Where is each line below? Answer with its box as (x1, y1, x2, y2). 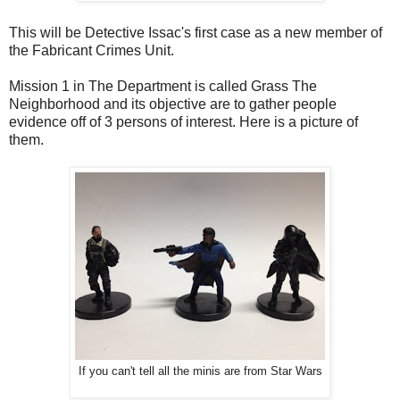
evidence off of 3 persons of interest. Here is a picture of (9, 113, 358, 129)
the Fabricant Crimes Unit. (9, 42, 174, 58)
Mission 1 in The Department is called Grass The (9, 78, 317, 94)
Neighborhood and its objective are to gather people (9, 96, 337, 112)
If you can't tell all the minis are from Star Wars (78, 364, 322, 378)
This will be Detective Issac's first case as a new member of (9, 24, 382, 40)
